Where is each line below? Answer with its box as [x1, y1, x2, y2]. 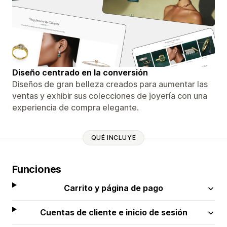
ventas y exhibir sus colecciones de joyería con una [12, 90, 207, 101]
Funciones [12, 163, 62, 175]
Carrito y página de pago [64, 182, 164, 193]
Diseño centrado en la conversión [12, 67, 148, 78]
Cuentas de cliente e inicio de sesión [40, 207, 187, 217]
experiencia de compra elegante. [12, 102, 139, 112]
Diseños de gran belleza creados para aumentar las [12, 79, 208, 89]
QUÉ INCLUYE [91, 134, 136, 142]
